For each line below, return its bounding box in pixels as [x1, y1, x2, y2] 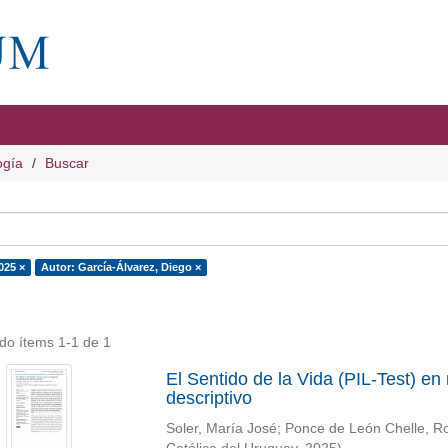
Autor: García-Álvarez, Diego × [40, 261, 201, 273]
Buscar [45, 155, 89, 171]
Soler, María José [165, 421, 277, 436]
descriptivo [165, 388, 252, 408]
